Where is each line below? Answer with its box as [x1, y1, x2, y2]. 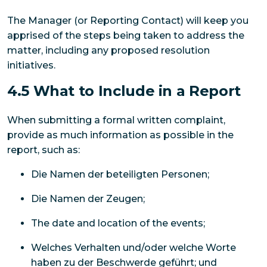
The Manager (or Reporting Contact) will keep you [7, 14, 249, 26]
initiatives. [7, 59, 55, 71]
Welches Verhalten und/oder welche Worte [31, 242, 236, 254]
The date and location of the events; [31, 218, 205, 229]
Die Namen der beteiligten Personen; [31, 169, 209, 181]
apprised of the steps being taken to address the [7, 29, 244, 41]
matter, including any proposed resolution [7, 44, 210, 56]
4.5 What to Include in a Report [7, 82, 241, 100]
